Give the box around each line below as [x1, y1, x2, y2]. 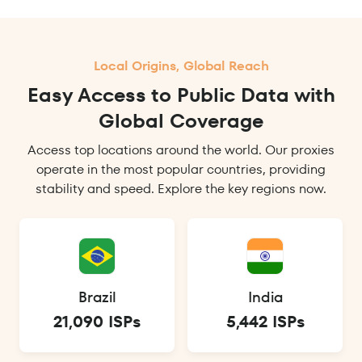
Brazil [78, 287, 116, 308]
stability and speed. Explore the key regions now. [36, 179, 326, 199]
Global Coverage [99, 107, 263, 135]
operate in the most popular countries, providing [36, 160, 326, 179]
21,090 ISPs [53, 310, 141, 334]
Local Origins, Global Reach [93, 57, 269, 76]
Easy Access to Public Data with [27, 82, 335, 109]
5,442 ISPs [225, 310, 305, 334]
